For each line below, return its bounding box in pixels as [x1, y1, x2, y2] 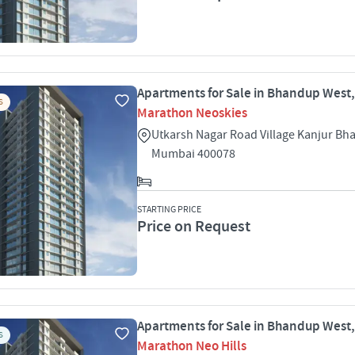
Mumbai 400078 [151, 146, 235, 162]
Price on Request [137, 216, 250, 237]
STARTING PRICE [137, 204, 201, 216]
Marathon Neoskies [137, 105, 247, 122]
